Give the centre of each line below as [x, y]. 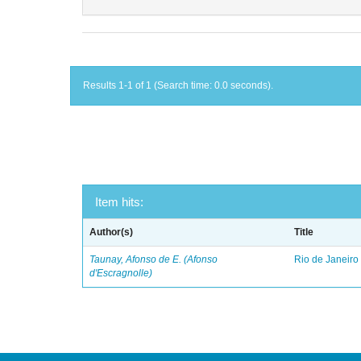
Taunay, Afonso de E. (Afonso [154, 259]
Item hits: [119, 202]
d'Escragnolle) [121, 273]
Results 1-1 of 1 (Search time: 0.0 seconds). [178, 85]
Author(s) [112, 232]
